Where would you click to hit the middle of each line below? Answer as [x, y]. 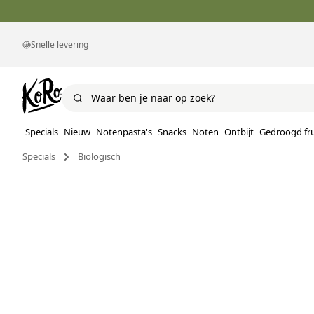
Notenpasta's [124, 132]
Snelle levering [60, 45]
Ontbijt [239, 132]
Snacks [172, 132]
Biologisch [99, 157]
